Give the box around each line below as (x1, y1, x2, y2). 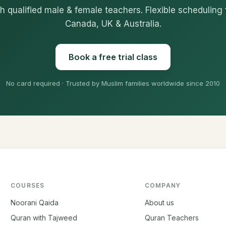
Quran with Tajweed (11, 213, 78, 222)
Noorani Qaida (11, 198, 59, 207)
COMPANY (144, 182, 181, 190)
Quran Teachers (144, 213, 199, 222)
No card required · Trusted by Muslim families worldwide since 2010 (6, 79, 220, 88)
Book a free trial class (69, 52, 157, 63)
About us (144, 198, 174, 207)
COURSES (11, 182, 45, 190)
